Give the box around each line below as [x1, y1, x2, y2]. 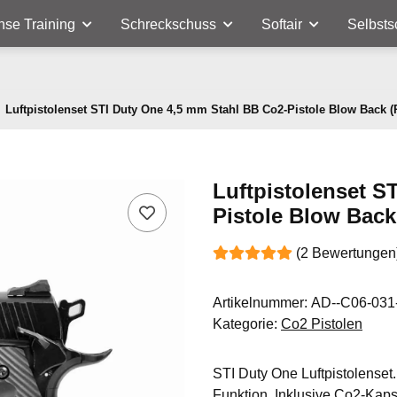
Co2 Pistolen [281, 316, 362, 331]
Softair [261, 17, 302, 32]
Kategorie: [213, 316, 281, 331]
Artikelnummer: [213, 295, 311, 310]
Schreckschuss [121, 17, 216, 32]
